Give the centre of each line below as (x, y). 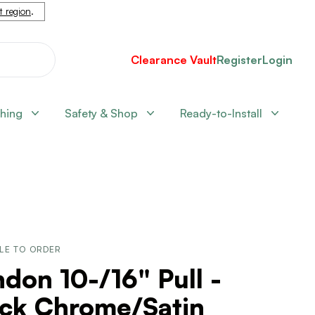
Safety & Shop (101, 113)
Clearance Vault (174, 60)
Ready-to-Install (221, 113)
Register (239, 60)
